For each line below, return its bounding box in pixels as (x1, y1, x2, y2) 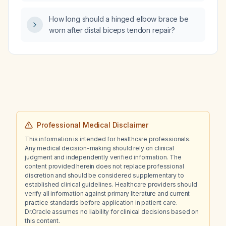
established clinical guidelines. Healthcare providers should (25, 181, 197, 188)
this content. (25, 217, 60, 224)
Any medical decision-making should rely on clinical (25, 144, 174, 152)
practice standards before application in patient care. (25, 199, 178, 206)
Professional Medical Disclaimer (37, 121, 149, 129)
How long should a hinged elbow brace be (49, 15, 189, 23)
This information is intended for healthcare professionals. (25, 135, 191, 143)
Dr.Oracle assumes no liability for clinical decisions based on (25, 208, 199, 215)
